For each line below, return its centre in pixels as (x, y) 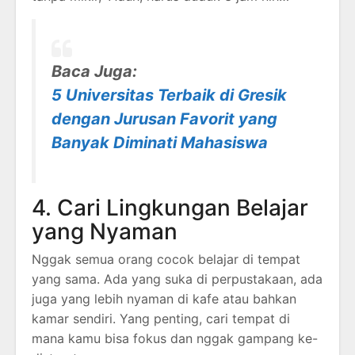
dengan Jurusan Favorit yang (164, 118)
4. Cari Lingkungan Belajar (170, 207)
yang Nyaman (105, 231)
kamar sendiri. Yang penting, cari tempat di (161, 318)
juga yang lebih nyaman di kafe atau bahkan (164, 298)
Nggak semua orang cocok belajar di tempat (166, 259)
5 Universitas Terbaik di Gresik (169, 95)
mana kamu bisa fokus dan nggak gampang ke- (175, 338)
